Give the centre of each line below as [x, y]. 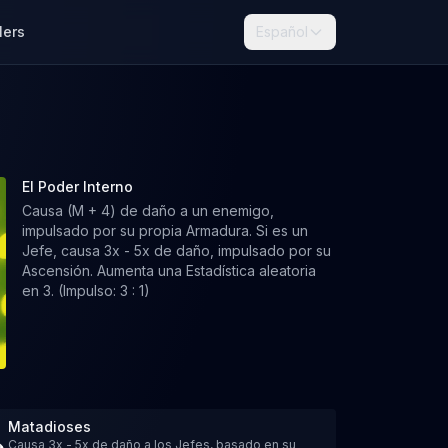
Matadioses [49, 426]
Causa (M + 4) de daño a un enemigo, [147, 210]
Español [282, 31]
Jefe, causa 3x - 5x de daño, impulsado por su [176, 250]
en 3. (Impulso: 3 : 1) [85, 290]
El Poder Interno [77, 186]
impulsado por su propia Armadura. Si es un [164, 230]
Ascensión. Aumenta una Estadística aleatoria [168, 270]
